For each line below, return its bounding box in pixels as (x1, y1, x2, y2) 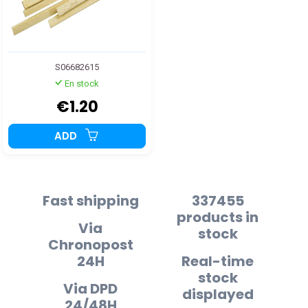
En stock (64, 78, 99, 89)
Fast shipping (42, 191, 139, 211)
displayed (181, 285, 254, 305)
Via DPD (63, 279, 118, 299)
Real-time (181, 252, 254, 272)
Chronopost (47, 235, 133, 255)
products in (177, 208, 258, 228)
